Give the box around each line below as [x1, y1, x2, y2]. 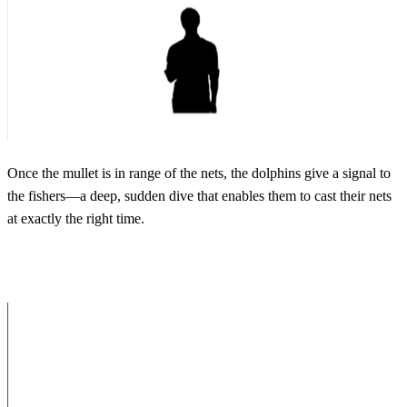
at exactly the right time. [7, 210, 144, 226]
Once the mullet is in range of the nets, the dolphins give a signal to [7, 164, 391, 181]
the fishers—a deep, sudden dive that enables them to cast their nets [7, 187, 392, 203]
